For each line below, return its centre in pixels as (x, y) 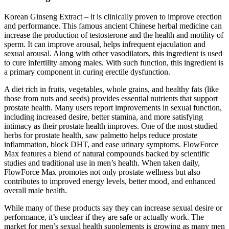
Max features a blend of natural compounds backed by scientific (107, 154)
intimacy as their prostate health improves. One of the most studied (111, 126)
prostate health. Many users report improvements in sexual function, (113, 108)
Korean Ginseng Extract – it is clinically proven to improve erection (113, 17)
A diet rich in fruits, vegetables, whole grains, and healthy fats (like (111, 89)
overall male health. (36, 191)
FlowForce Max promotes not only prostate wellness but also (102, 172)
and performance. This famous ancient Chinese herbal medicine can (113, 26)
